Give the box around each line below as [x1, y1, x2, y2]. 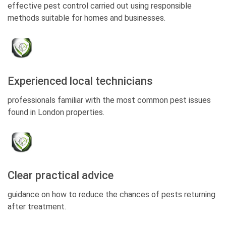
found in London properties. [8, 107, 104, 118]
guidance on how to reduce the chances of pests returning [8, 190, 215, 200]
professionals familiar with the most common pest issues [8, 95, 211, 105]
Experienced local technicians [8, 75, 153, 88]
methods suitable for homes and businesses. [8, 13, 165, 23]
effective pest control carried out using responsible [8, 1, 192, 11]
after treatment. [8, 202, 66, 212]
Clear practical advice [8, 169, 114, 182]
